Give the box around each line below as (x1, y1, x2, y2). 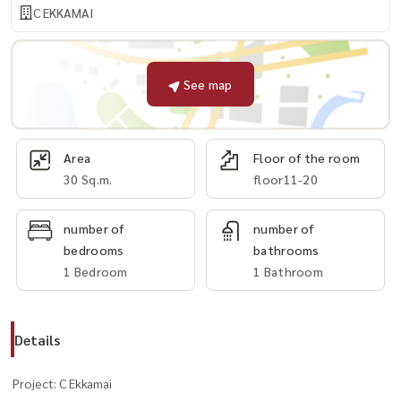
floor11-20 (253, 170, 318, 187)
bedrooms (64, 241, 124, 258)
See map (183, 76, 233, 93)
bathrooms (253, 241, 320, 258)
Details (14, 329, 60, 349)
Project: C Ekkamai (13, 374, 112, 391)
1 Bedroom (64, 262, 128, 279)
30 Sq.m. (64, 170, 113, 187)
